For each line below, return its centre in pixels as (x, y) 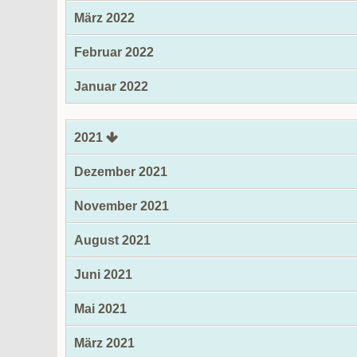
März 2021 (104, 343)
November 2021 (122, 206)
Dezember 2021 (121, 172)
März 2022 (104, 18)
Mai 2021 (100, 309)
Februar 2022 (114, 52)
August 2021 (112, 240)
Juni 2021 (103, 275)
